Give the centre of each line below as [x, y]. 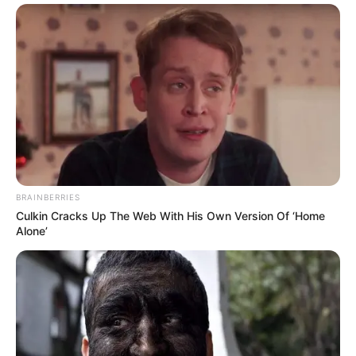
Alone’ [32, 231]
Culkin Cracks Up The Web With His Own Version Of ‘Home [170, 216]
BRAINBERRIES [48, 197]
